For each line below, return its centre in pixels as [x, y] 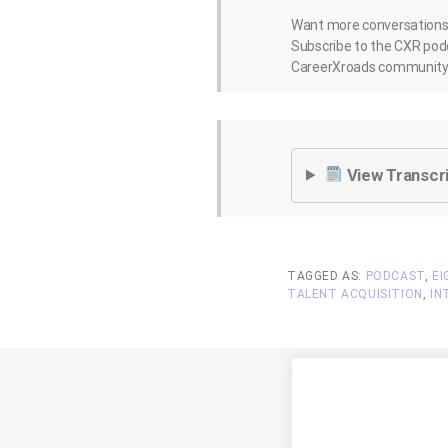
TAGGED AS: [326, 275]
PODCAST [395, 275]
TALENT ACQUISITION [355, 293]
